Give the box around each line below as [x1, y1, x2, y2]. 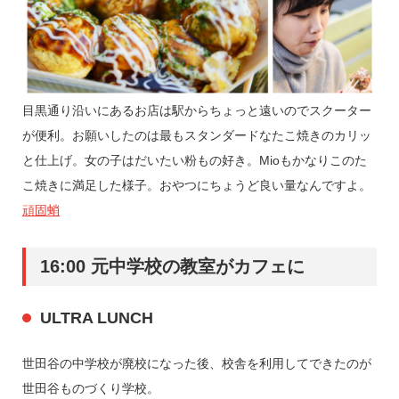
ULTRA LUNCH [39, 308, 153, 327]
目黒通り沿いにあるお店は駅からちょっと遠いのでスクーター [21, 102, 371, 118]
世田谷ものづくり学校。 [21, 380, 159, 395]
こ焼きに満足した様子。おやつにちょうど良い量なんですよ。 [21, 177, 371, 192]
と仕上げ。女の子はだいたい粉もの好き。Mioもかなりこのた [21, 152, 367, 167]
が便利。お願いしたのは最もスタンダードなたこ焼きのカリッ [21, 127, 371, 142]
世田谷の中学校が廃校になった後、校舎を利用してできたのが [21, 355, 371, 370]
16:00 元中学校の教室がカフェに [39, 256, 305, 276]
